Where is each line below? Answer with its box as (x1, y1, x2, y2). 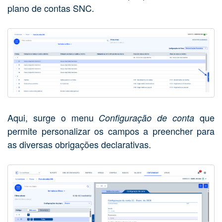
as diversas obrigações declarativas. (7, 137, 154, 151)
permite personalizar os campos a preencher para (7, 124, 215, 137)
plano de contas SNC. (7, 1, 94, 15)
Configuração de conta (99, 111, 200, 124)
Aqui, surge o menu (7, 111, 99, 124)
